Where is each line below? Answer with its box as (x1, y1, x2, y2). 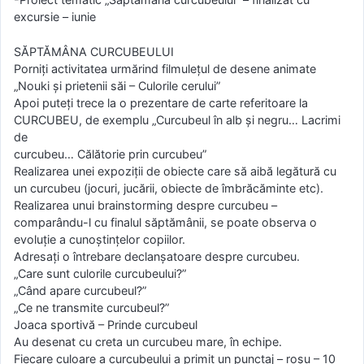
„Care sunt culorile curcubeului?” (14, 266, 186, 280)
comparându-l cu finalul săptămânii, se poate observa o (14, 214, 317, 229)
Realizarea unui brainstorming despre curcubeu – (14, 197, 277, 212)
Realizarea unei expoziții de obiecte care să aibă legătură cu (14, 163, 336, 178)
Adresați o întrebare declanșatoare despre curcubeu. (14, 249, 300, 263)
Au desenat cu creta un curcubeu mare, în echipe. (14, 334, 282, 349)
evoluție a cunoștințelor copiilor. (14, 232, 185, 246)
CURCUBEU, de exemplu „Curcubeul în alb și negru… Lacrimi (14, 112, 340, 127)
